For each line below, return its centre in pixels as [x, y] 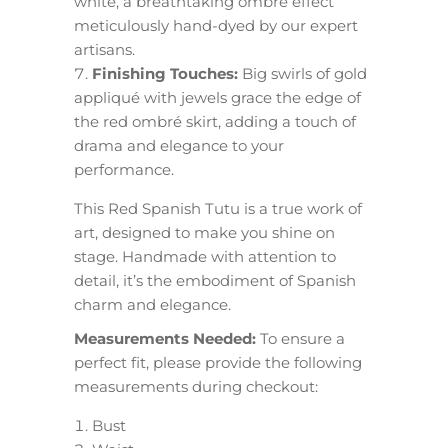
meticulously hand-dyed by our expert [216, 25]
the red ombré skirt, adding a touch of [215, 121]
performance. [124, 169]
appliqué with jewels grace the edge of [217, 97]
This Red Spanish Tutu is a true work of [218, 208]
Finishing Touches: [165, 73]
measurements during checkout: [196, 386]
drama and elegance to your [179, 145]
